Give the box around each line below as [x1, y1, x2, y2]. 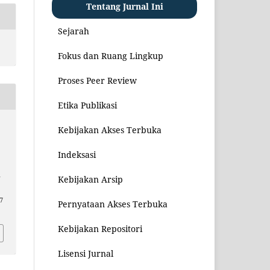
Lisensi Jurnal [58, 247, 113, 259]
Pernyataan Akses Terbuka [58, 198, 168, 210]
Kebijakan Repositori [58, 222, 142, 234]
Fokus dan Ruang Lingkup [58, 49, 163, 61]
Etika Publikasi [58, 99, 117, 111]
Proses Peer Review [58, 74, 137, 86]
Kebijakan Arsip [58, 173, 123, 185]
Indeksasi [58, 148, 96, 160]
